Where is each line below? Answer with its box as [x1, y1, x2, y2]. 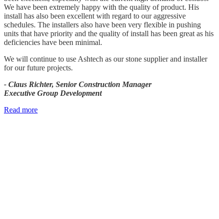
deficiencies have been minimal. [4, 38, 102, 46]
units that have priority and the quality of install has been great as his [4, 29, 214, 38]
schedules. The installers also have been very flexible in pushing [4, 21, 201, 29]
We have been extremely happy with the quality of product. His [4, 3, 199, 11]
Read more [4, 106, 38, 114]
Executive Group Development [4, 89, 102, 97]
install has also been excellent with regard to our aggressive [4, 12, 186, 20]
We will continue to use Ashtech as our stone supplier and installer [4, 55, 207, 63]
